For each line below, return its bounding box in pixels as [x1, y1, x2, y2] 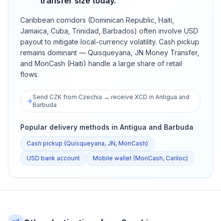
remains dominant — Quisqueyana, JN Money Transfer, [20, 48, 199, 57]
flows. [20, 70, 39, 78]
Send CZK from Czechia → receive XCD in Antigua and [33, 93, 190, 101]
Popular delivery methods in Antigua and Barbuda [20, 123, 193, 131]
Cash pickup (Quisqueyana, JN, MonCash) [27, 140, 148, 147]
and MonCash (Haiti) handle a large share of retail [20, 59, 182, 68]
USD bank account [27, 154, 80, 162]
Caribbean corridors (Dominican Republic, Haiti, [20, 16, 174, 24]
